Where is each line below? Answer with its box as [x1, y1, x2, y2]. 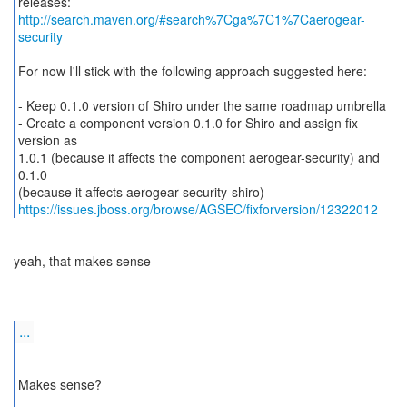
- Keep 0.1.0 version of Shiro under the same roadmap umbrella [17, 96, 386, 114]
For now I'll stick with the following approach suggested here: [17, 62, 367, 80]
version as [17, 131, 77, 149]
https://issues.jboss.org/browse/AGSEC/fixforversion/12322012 [17, 200, 378, 218]
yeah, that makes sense [14, 252, 151, 270]
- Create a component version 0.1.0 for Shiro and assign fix [17, 114, 358, 132]
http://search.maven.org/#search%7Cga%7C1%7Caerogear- [17, 10, 365, 28]
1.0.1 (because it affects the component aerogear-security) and [17, 148, 380, 166]
